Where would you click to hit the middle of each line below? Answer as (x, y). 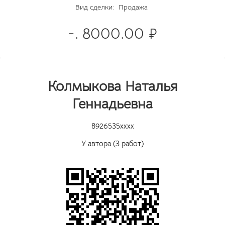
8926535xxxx (113, 126)
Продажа (132, 7)
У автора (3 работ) (113, 143)
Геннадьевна (113, 104)
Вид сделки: (94, 7)
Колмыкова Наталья (113, 86)
